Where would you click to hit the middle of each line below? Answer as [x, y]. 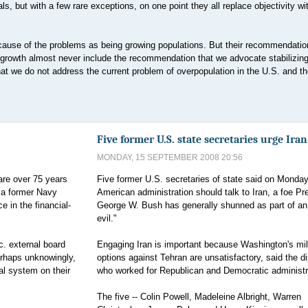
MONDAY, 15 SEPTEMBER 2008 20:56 [170, 157]
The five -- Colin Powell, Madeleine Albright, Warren [199, 297]
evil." [107, 218]
